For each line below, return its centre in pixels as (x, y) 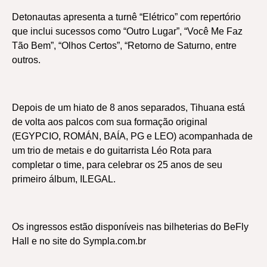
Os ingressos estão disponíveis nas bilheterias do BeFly (130, 227)
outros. (26, 60)
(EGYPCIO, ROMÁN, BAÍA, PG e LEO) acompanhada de (132, 136)
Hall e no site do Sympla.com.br (79, 241)
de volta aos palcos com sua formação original (110, 122)
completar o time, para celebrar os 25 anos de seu (117, 165)
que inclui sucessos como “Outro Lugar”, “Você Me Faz (127, 31)
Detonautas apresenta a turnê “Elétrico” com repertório (126, 17)
